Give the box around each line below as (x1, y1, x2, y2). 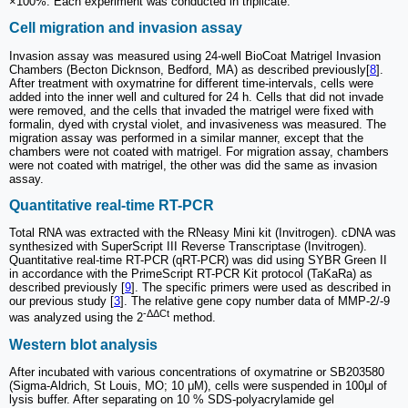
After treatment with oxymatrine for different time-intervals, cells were (9, 76, 373, 90)
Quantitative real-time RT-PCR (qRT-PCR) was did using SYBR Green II (9, 253, 387, 268)
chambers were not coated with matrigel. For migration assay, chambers (9, 144, 389, 158)
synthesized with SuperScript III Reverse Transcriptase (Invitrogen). (9, 240, 367, 254)
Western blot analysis (9, 336, 158, 352)
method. (169, 311, 216, 325)
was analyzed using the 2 (9, 311, 143, 325)
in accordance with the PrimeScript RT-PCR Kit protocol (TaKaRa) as (9, 267, 372, 281)
